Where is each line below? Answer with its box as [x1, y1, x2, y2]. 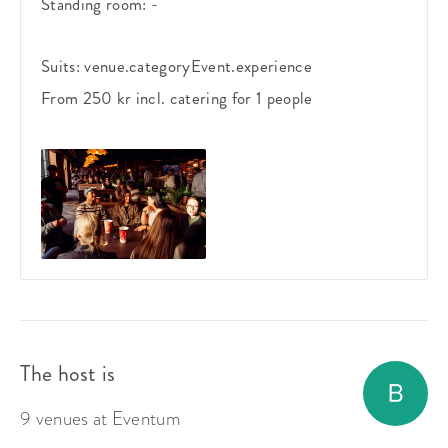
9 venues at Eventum [20, 404, 182, 432]
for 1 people [227, 85, 313, 110]
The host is [20, 357, 116, 389]
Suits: [41, 53, 85, 78]
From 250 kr [41, 85, 132, 110]
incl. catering [135, 85, 228, 110]
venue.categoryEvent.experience [84, 53, 312, 78]
